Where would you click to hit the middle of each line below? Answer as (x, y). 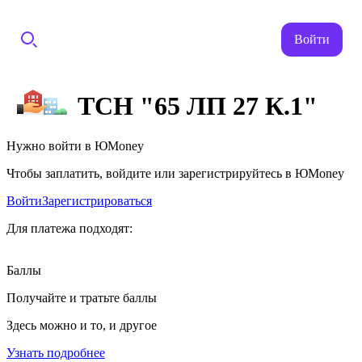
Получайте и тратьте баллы (82, 297)
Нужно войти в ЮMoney (75, 145)
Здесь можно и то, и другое (82, 325)
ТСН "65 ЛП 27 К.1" (198, 106)
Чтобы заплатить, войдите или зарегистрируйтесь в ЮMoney (175, 173)
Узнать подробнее (56, 352)
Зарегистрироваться (97, 200)
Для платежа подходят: (69, 228)
